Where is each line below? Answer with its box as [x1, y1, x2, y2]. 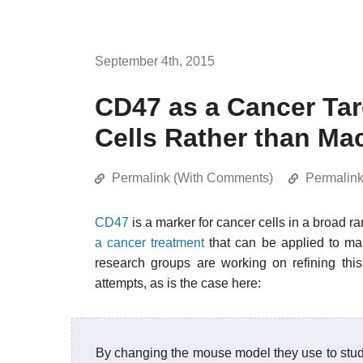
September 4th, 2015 [95, 54, 215, 68]
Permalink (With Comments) [112, 171, 273, 185]
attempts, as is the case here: [95, 276, 261, 290]
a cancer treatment [95, 236, 205, 250]
